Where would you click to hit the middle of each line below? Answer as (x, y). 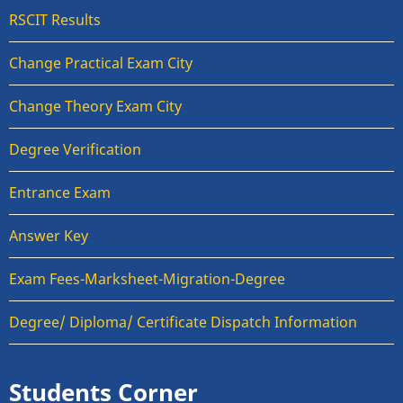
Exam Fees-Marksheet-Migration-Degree (147, 279)
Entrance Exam (60, 193)
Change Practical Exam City (101, 63)
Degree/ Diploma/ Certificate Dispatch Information (183, 322)
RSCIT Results (55, 20)
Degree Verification (75, 150)
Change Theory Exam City (95, 107)
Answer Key (49, 236)
